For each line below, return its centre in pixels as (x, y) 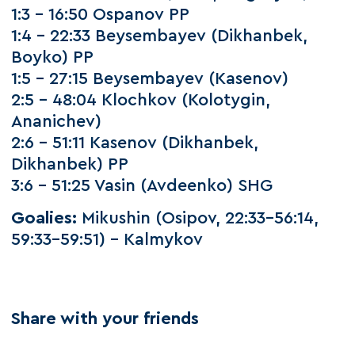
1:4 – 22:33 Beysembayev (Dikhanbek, (160, 36)
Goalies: (44, 219)
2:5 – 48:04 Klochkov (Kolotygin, (141, 100)
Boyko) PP (53, 57)
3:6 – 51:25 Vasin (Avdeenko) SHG (142, 185)
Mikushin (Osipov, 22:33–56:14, (198, 219)
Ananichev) (57, 121)
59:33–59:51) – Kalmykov (107, 240)
